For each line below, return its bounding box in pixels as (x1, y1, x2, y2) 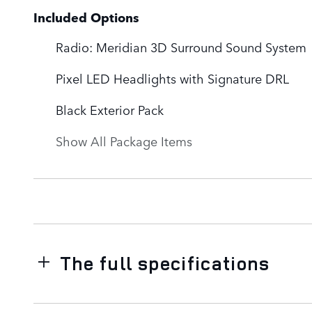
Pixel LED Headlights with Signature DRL (56, 68, 289, 87)
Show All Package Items (56, 131, 192, 150)
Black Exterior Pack (56, 100, 164, 118)
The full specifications (59, 250, 270, 276)
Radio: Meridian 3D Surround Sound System (56, 37, 306, 56)
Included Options (33, 7, 139, 26)
